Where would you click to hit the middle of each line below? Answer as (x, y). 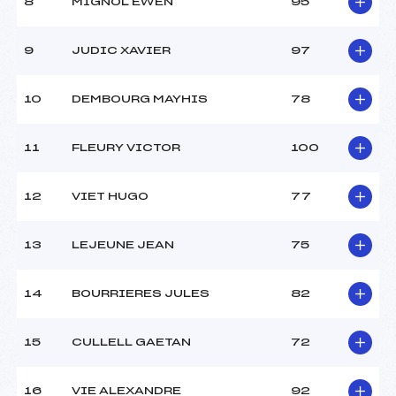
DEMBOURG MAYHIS (140, 99)
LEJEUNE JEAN (123, 245)
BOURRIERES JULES (141, 294)
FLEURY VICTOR (126, 148)
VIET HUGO (110, 197)
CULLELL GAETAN (131, 343)
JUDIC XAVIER (121, 51)
